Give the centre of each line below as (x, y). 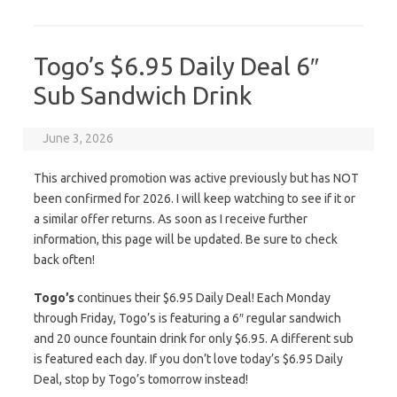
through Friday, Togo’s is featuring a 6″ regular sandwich (187, 318)
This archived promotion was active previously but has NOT (196, 178)
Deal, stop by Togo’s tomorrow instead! (141, 379)
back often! (64, 260)
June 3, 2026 (78, 138)
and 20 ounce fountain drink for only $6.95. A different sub (194, 339)
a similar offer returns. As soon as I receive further (171, 219)
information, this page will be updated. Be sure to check (186, 239)
